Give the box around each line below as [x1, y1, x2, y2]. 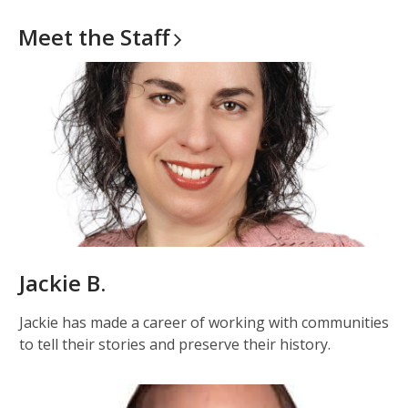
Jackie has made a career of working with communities [19, 312, 389, 332]
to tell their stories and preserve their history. [19, 334, 331, 354]
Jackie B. [19, 268, 106, 298]
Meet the [18, 22, 120, 52]
